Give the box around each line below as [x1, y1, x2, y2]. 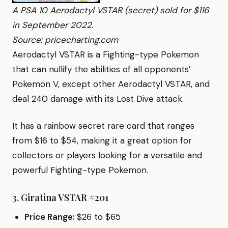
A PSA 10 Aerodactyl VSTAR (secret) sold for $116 [12, 4, 209, 16]
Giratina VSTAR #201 [21, 191, 108, 204]
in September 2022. [12, 19, 93, 31]
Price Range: [24, 211, 77, 222]
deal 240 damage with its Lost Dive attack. [12, 93, 184, 104]
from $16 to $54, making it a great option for [12, 134, 192, 146]
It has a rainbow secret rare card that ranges [12, 120, 194, 131]
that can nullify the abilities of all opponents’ [12, 63, 191, 75]
